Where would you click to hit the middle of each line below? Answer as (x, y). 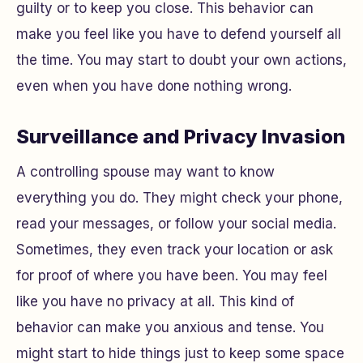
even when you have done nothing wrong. (154, 86)
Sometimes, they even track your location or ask (175, 250)
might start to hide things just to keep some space (180, 353)
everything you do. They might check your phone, (179, 198)
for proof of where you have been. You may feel (172, 275)
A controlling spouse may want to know (145, 172)
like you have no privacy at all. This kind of (155, 301)
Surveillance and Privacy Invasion (181, 137)
